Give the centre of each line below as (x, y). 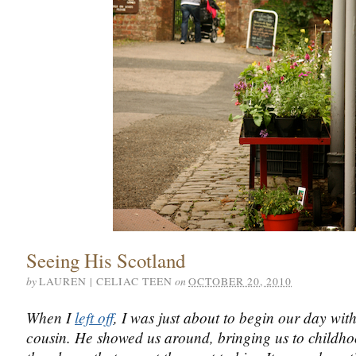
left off (94, 317)
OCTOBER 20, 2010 (240, 281)
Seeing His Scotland (106, 260)
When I (50, 317)
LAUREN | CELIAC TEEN (106, 281)
